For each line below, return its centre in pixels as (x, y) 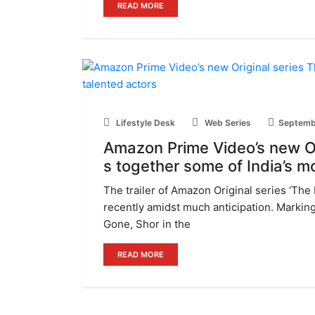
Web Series (227, 123)
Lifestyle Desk (144, 123)
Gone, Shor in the (147, 224)
